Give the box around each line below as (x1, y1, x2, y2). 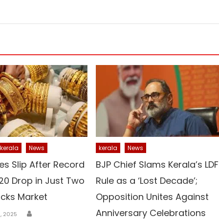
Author (33, 206, 56, 217)
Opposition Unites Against (96, 190, 209, 203)
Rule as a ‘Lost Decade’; (96, 174, 198, 187)
